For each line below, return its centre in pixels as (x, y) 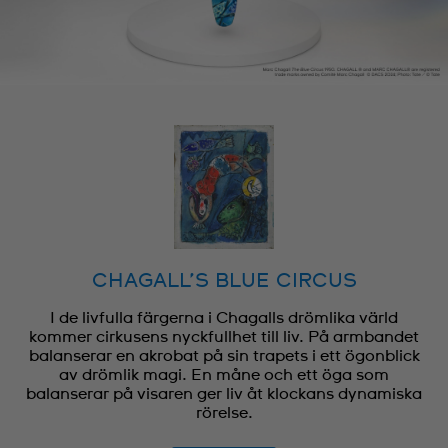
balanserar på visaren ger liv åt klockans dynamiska (224, 393)
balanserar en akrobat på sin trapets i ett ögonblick (224, 355)
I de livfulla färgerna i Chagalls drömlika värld (224, 317)
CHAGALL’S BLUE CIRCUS (224, 280)
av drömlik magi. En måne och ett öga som (224, 374)
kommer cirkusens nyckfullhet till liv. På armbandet (224, 336)
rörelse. (224, 412)
